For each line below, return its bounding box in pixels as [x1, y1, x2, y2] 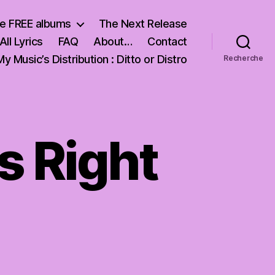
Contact [147, 35, 187, 48]
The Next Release [98, 17, 187, 30]
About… [93, 35, 133, 48]
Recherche [223, 53, 263, 63]
